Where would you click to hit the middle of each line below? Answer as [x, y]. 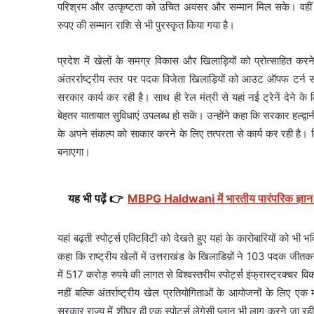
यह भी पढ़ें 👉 [96, 198]
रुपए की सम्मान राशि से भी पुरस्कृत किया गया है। [146, 25]
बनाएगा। [74, 151]
